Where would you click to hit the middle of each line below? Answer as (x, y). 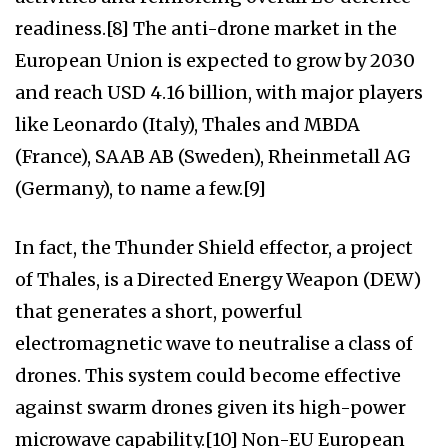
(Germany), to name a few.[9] (140, 189)
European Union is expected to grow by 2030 (215, 61)
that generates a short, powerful (158, 312)
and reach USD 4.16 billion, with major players (219, 93)
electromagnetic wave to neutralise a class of (214, 344)
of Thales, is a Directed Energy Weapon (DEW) (218, 280)
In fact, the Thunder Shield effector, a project (214, 248)
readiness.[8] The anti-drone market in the (206, 29)
